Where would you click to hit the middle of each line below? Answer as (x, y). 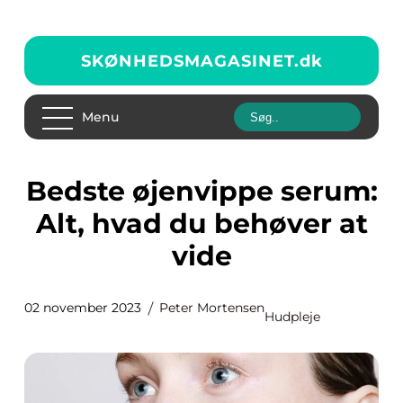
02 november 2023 (83, 308)
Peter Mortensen (212, 308)
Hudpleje (292, 317)
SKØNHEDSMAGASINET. (190, 61)
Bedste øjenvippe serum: (36, 191)
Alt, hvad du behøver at (201, 224)
